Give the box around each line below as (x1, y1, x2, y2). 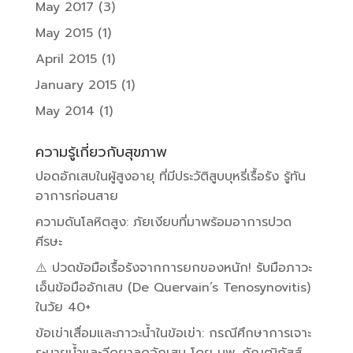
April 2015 (35, 49, 97, 69)
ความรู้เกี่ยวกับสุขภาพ (35, 140, 167, 163)
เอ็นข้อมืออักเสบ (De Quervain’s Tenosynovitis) (35, 277, 310, 297)
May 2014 (35, 101, 95, 121)
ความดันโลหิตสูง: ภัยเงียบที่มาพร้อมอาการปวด (35, 212, 292, 232)
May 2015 (35, 23, 93, 43)
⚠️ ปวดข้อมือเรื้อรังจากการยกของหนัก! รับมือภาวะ (35, 258, 312, 277)
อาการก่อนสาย (35, 186, 118, 206)
